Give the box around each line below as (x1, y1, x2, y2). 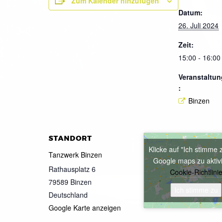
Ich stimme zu (174, 185, 218, 195)
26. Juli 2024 (178, 20, 219, 30)
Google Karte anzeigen (49, 203, 121, 213)
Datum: (178, 7, 203, 17)
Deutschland (49, 190, 88, 200)
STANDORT (49, 134, 92, 144)
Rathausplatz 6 (49, 164, 96, 174)
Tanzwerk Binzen (49, 150, 102, 160)
